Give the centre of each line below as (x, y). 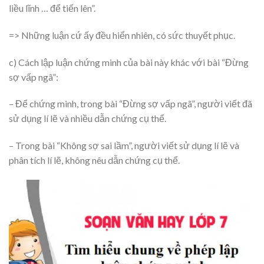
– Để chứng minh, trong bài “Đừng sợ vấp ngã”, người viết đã (131, 104)
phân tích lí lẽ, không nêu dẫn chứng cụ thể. (94, 160)
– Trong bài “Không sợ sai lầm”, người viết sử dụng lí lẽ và (124, 146)
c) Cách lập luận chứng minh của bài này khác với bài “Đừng (129, 62)
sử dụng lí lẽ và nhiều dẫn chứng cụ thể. (88, 118)
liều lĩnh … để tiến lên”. (52, 8)
